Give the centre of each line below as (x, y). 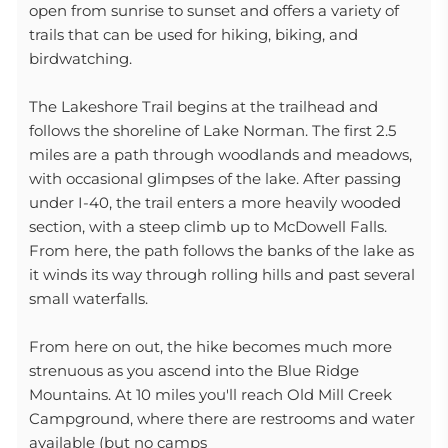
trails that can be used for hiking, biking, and (193, 34)
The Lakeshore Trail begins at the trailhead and (203, 106)
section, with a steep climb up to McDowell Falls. (208, 226)
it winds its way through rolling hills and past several (222, 274)
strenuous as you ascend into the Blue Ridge (194, 370)
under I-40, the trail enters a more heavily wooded (215, 202)
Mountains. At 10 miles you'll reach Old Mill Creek (210, 394)
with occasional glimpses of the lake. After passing (215, 178)
